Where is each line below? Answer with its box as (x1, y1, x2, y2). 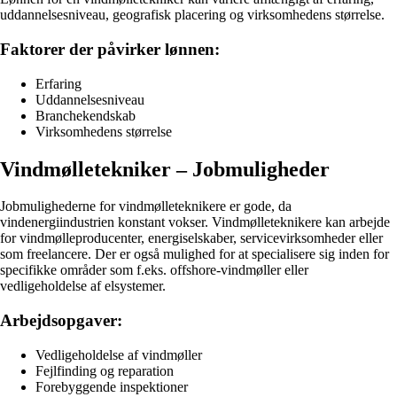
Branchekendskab (35, 107, 136, 123)
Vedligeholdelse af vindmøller (35, 346, 202, 362)
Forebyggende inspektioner (35, 378, 188, 394)
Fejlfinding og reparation (35, 362, 174, 378)
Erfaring (35, 75, 82, 91)
